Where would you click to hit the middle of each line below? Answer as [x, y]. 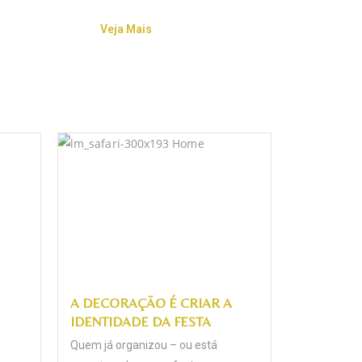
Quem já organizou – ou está [144, 345]
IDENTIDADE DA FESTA [141, 321]
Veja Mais [126, 29]
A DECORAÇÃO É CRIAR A [151, 303]
